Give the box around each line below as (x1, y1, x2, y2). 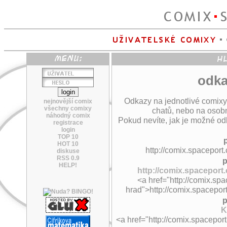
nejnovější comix (44, 98, 92, 105)
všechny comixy (44, 105, 92, 112)
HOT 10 (57, 140, 79, 147)
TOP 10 (57, 133, 79, 140)
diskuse (56, 147, 80, 155)
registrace (53, 119, 83, 126)
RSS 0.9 (56, 155, 80, 162)
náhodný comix (46, 112, 90, 119)
